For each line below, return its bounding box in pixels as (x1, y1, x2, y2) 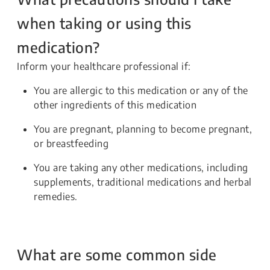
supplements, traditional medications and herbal (34, 176, 252, 188)
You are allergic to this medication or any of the (34, 84, 248, 96)
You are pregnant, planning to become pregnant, (34, 123, 252, 135)
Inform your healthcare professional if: (17, 60, 191, 72)
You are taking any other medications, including (34, 162, 248, 174)
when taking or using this (17, 14, 192, 32)
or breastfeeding (34, 137, 108, 149)
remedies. (34, 190, 78, 202)
